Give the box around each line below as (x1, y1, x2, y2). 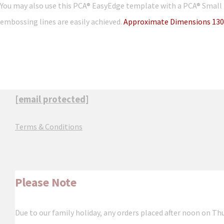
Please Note (15, 174, 76, 190)
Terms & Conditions (15, 121, 82, 131)
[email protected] (15, 93, 89, 105)
